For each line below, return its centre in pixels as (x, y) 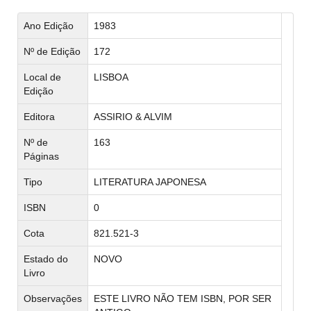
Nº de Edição (52, 51)
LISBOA (111, 77)
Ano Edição (49, 26)
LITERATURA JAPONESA (150, 182)
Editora (39, 117)
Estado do (46, 259)
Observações (53, 299)
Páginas (41, 156)
